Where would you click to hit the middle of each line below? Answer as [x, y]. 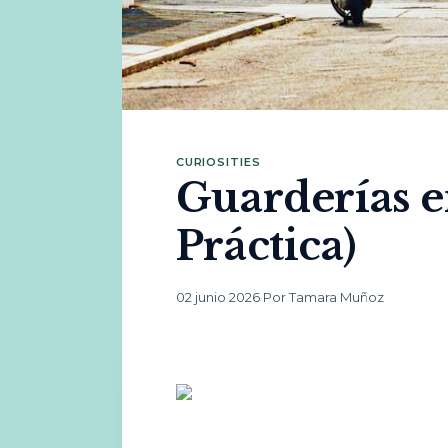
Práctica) [265, 246]
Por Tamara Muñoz [323, 297]
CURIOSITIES [218, 162]
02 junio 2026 [217, 297]
